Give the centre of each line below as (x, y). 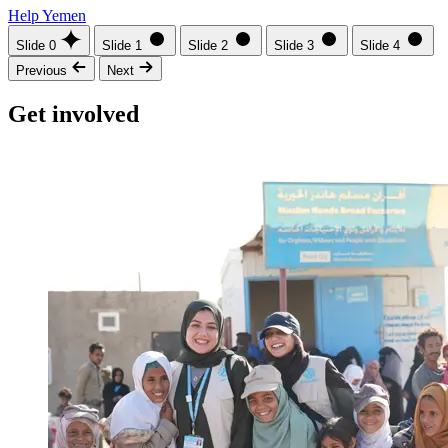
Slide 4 (380, 46)
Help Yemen (47, 16)
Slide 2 (208, 46)
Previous (41, 71)
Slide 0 (36, 46)
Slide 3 (294, 46)
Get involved (73, 114)
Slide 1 (122, 46)
